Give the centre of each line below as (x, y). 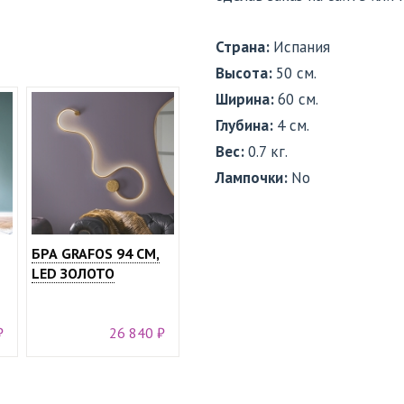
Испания (302, 47)
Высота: (246, 73)
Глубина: (246, 125)
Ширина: (247, 99)
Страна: (244, 47)
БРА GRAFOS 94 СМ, (96, 253)
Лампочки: (253, 178)
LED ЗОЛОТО (73, 273)
